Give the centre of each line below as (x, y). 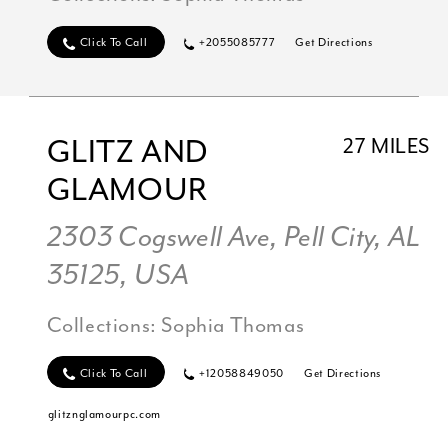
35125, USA (118, 275)
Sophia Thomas (233, 325)
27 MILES (387, 147)
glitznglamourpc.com (104, 414)
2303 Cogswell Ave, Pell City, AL (233, 237)
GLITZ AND (127, 153)
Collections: (104, 325)
